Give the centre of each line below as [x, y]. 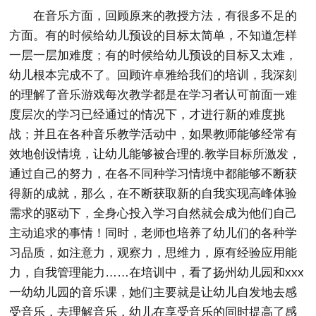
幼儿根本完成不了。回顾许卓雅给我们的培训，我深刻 [153, 75]
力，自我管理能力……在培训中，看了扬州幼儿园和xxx [157, 273]
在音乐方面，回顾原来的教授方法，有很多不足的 [165, 16]
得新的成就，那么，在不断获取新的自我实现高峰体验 [153, 194]
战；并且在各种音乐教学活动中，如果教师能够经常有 [153, 134]
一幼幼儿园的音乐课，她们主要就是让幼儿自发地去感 [153, 292]
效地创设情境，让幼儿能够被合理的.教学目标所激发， [155, 154]
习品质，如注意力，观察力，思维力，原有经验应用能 [153, 253]
